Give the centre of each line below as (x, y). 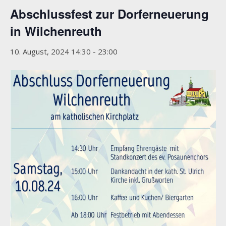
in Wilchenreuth (56, 31)
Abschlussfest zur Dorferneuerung (109, 13)
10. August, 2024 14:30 (50, 51)
